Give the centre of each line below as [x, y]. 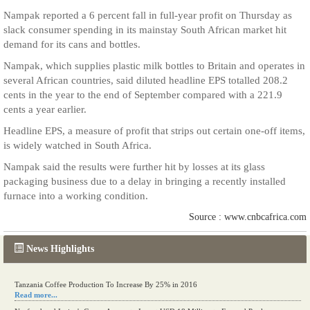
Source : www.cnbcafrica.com [248, 217]
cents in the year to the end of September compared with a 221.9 [143, 95]
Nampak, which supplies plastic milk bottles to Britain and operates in [154, 66]
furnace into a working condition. [76, 196]
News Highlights [60, 249]
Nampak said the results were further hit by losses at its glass [134, 167]
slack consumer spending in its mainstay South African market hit [145, 30]
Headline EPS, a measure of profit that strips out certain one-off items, [154, 131]
